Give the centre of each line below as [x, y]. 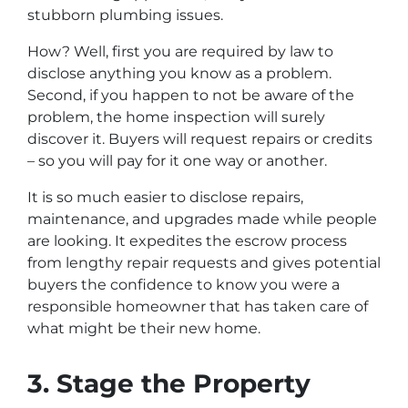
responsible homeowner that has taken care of [198, 306]
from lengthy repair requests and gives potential [204, 262]
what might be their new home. [144, 328]
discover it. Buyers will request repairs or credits [200, 138]
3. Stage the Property [169, 383]
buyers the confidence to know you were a [184, 284]
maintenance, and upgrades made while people [202, 219]
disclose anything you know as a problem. [179, 73]
